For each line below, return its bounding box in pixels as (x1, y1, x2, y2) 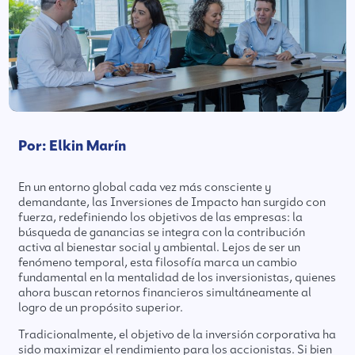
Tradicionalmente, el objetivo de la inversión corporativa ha (18, 327, 337, 342)
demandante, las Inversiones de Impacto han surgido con (18, 195, 326, 210)
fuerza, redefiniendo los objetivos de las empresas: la (18, 210, 303, 225)
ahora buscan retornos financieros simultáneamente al (18, 285, 312, 300)
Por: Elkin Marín (18, 137, 127, 155)
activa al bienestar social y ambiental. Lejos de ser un (18, 240, 301, 255)
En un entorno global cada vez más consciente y (18, 180, 272, 195)
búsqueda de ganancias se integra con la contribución (18, 225, 306, 240)
